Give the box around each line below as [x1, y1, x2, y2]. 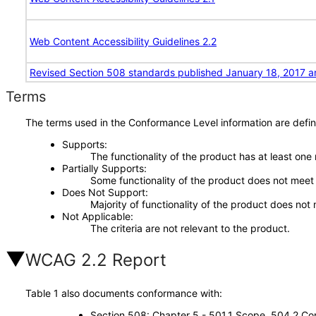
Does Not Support [61, 186, 145, 198]
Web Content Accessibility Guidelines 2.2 [30, 35, 217, 47]
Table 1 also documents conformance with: [25, 287, 222, 299]
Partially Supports [61, 162, 144, 174]
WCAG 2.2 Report [25, 250, 166, 270]
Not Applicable [61, 210, 130, 222]
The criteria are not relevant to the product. [90, 222, 290, 234]
